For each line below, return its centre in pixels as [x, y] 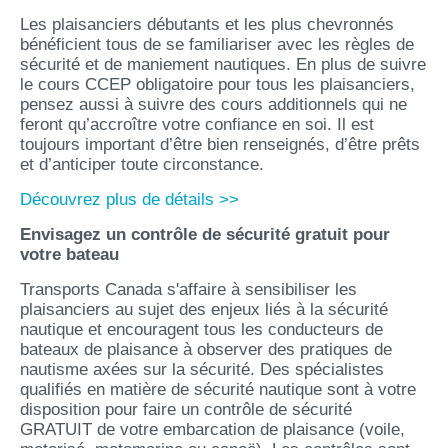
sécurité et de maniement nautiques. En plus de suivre [223, 64]
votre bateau [69, 254]
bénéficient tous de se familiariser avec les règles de [217, 44]
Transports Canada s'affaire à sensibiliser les [188, 289]
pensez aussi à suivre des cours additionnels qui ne [213, 104]
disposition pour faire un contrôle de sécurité [186, 409]
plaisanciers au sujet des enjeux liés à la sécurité [204, 309]
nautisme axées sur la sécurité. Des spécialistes [202, 369]
